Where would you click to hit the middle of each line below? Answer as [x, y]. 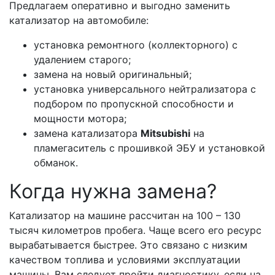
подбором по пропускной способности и [134, 104]
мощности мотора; [80, 119]
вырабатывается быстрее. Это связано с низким [128, 245]
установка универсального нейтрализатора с [145, 89]
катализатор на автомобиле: [79, 21]
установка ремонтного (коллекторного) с [136, 45]
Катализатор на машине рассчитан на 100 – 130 [125, 216]
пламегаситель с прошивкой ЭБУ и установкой [149, 148]
